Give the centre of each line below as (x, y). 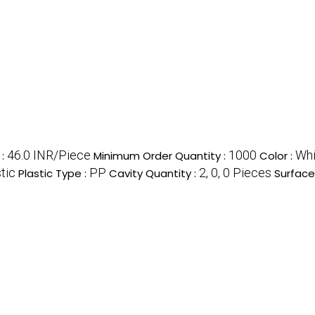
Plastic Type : (54, 173)
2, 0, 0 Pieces (235, 172)
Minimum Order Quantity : (161, 155)
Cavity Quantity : (154, 173)
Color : (277, 155)
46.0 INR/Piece (49, 155)
